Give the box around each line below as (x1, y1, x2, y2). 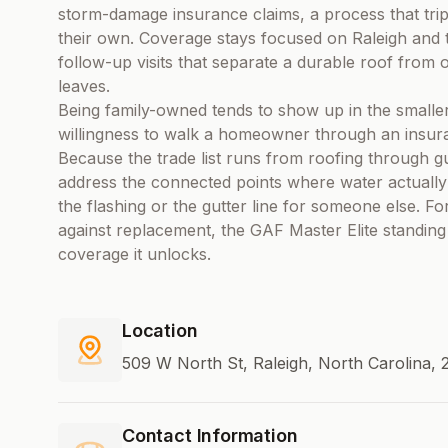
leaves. (58, 75, 110, 96)
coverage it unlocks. (58, 243, 211, 264)
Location (122, 319, 198, 341)
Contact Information (122, 424, 298, 446)
